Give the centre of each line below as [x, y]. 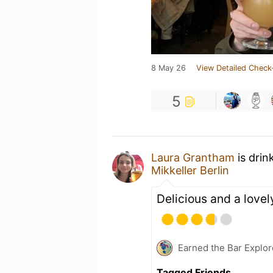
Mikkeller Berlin [190, 170]
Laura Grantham [193, 158]
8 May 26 [168, 68]
